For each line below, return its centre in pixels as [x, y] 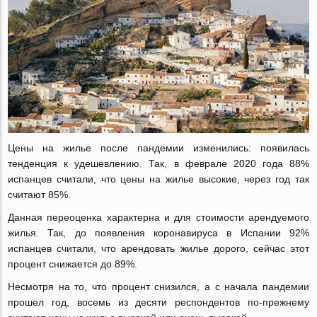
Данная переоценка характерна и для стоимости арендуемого [158, 218]
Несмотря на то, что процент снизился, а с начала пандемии [158, 287]
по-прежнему [278, 302]
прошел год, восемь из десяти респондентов [128, 302]
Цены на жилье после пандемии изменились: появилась [158, 148]
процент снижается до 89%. [73, 264]
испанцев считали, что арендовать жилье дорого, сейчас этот [158, 249]
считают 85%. [40, 195]
